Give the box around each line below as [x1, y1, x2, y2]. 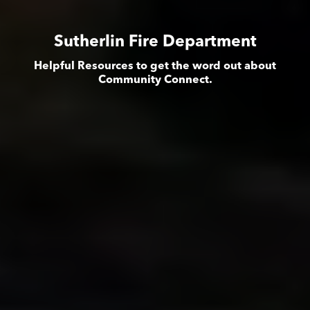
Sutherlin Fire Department [53, 35, 257, 51]
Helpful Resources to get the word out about [34, 61, 276, 73]
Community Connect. [98, 75, 212, 86]
